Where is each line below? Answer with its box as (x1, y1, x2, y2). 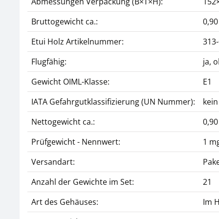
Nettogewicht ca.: (31, 116, 95, 127)
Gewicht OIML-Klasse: (31, 76, 109, 87)
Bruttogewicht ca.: (31, 16, 98, 27)
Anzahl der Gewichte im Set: (31, 176, 134, 187)
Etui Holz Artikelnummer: (31, 36, 124, 47)
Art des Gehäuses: (31, 197, 98, 207)
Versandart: (31, 156, 75, 167)
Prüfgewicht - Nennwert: (31, 136, 120, 147)
